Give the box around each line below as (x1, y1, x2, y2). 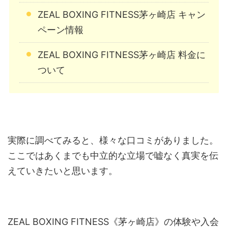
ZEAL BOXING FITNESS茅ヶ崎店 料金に (38, 49, 206, 61)
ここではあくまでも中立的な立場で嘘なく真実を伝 (8, 150, 218, 161)
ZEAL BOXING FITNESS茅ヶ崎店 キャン (38, 9, 206, 20)
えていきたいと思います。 (8, 165, 118, 177)
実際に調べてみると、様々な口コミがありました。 (8, 135, 218, 146)
